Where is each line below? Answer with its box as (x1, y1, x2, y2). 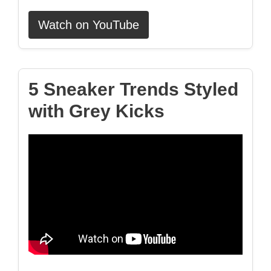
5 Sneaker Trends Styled (28, 79, 238, 99)
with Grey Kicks (28, 100, 165, 121)
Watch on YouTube (38, 18, 139, 31)
